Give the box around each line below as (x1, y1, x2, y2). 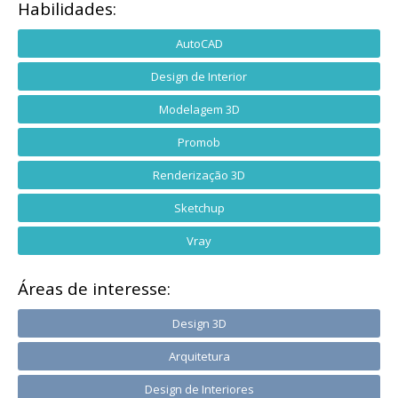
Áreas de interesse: (18, 276, 171, 300)
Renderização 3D (153, 166, 245, 183)
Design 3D (171, 314, 227, 331)
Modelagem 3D (158, 100, 240, 117)
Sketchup (173, 199, 225, 216)
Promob (178, 133, 220, 150)
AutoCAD (175, 35, 223, 52)
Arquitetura (168, 347, 230, 364)
